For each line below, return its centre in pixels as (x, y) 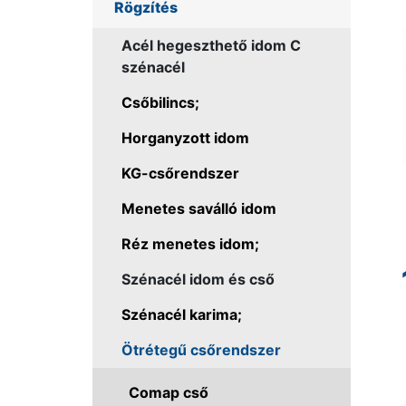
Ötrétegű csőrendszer (201, 349)
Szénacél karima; (182, 314)
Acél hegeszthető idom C (211, 45)
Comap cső (169, 392)
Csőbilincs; (160, 102)
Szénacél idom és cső (198, 279)
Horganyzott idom (185, 137)
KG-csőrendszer (180, 173)
